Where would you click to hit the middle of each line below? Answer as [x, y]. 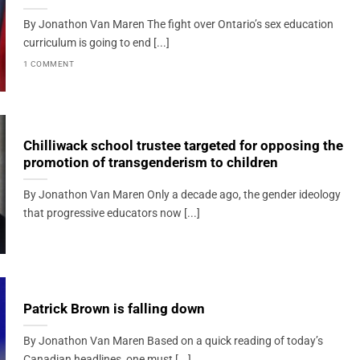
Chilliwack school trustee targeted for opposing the [183, 146]
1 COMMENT [49, 63]
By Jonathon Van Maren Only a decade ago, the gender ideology [182, 195]
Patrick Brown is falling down [114, 309]
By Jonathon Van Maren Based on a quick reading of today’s [173, 342]
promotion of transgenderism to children [150, 163]
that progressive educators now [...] [111, 214]
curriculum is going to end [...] [96, 43]
